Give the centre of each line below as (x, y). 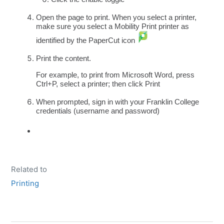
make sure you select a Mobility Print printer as (113, 26)
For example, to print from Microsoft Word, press (115, 75)
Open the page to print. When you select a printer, (116, 17)
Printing (25, 183)
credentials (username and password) (98, 111)
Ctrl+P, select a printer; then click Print (98, 84)
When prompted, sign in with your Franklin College (118, 102)
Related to (29, 169)
